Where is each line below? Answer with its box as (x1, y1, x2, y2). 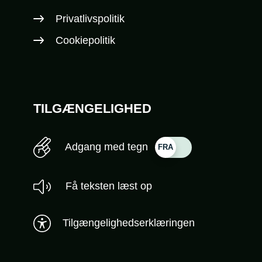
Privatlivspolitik (55, 13, 125, 25)
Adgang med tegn (62, 141, 148, 153)
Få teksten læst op (62, 180, 152, 192)
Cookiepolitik (55, 35, 115, 47)
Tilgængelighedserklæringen (62, 217, 195, 229)
